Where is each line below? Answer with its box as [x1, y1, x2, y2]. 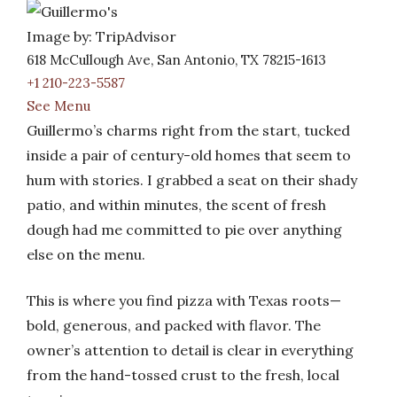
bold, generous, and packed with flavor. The [27, 316, 321, 334]
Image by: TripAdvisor [27, 27, 176, 45]
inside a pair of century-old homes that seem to [27, 146, 351, 164]
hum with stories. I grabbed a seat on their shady [27, 171, 357, 189]
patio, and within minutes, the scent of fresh [27, 196, 326, 214]
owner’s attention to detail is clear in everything [27, 341, 354, 359]
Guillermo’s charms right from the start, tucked [27, 121, 350, 139]
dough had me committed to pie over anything [27, 221, 342, 238]
